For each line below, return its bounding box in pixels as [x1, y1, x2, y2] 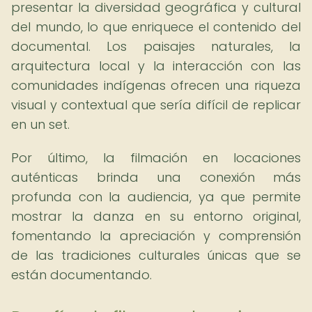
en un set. [11, 116, 70, 133]
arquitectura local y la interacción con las [11, 57, 301, 75]
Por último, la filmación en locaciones [11, 149, 301, 166]
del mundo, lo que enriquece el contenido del [11, 18, 301, 36]
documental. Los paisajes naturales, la [11, 38, 301, 55]
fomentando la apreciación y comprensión [11, 227, 301, 244]
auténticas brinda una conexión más [11, 169, 301, 186]
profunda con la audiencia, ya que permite [11, 188, 301, 205]
